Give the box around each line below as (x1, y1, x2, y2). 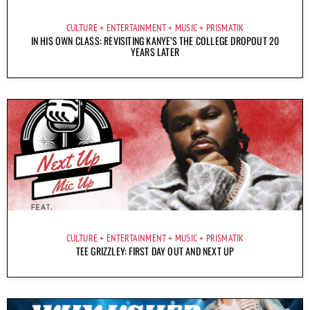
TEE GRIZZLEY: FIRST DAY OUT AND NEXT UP (75, 243, 235, 258)
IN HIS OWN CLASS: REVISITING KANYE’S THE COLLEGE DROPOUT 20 (30, 33, 280, 48)
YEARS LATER (130, 44, 180, 59)
